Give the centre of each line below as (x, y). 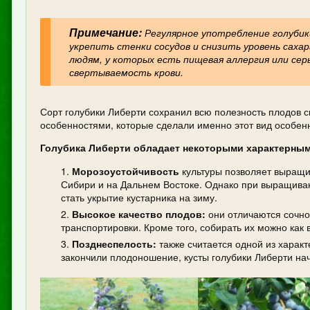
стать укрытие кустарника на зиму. (139, 198)
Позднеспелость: (114, 244)
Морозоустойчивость (126, 171)
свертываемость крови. (127, 72)
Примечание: (106, 32)
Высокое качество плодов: (139, 214)
